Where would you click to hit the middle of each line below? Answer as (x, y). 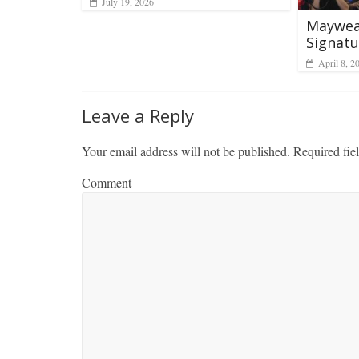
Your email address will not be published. (186, 151)
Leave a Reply (138, 115)
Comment (107, 182)
